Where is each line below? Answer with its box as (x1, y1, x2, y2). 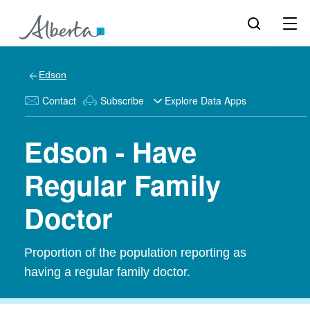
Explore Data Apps (165, 93, 246, 107)
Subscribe (100, 93, 144, 107)
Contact (42, 93, 76, 107)
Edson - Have (24, 131, 197, 171)
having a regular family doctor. (24, 265, 190, 279)
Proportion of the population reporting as (24, 246, 246, 259)
